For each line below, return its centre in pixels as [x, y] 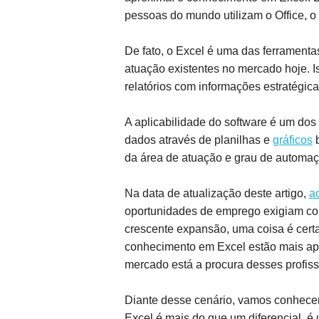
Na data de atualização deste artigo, [216, 193]
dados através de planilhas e [198, 140]
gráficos [292, 140]
